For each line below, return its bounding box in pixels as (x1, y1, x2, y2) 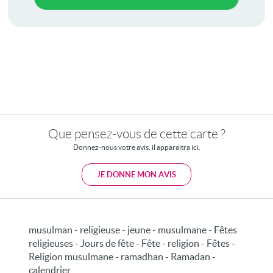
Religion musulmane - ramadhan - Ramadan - (29, 250, 216, 262)
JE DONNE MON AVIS (97, 169, 176, 179)
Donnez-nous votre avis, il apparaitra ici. (73, 143, 200, 151)
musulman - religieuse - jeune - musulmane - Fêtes (29, 224, 238, 235)
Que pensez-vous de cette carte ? (48, 126, 225, 141)
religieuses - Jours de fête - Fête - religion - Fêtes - (29, 237, 236, 249)
